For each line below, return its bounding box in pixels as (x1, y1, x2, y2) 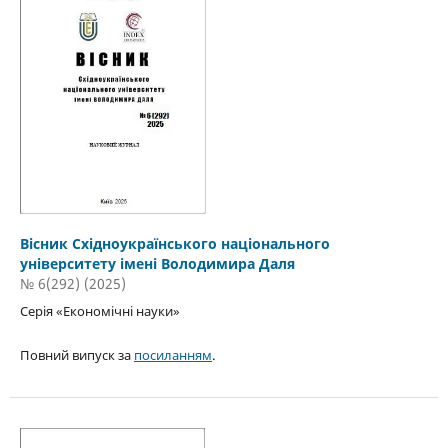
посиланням (133, 346, 212, 365)
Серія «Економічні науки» (19, 302, 180, 321)
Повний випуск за (19, 346, 134, 365)
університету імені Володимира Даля (19, 254, 295, 274)
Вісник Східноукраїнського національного (19, 234, 330, 254)
